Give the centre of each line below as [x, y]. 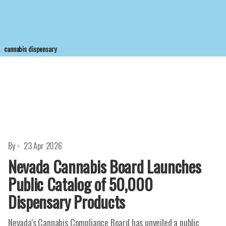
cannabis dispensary [30, 49]
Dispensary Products [67, 202]
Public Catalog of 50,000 [80, 184]
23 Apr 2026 [43, 146]
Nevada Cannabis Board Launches [105, 166]
